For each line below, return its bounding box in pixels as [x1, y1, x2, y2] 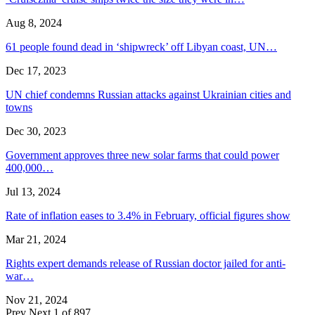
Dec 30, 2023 [6, 125, 66, 138]
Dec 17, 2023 [6, 65, 66, 77]
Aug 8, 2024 [6, 17, 62, 30]
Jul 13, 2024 [6, 186, 60, 198]
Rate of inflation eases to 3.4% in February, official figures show [6, 210, 290, 222]
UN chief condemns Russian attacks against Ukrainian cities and [6, 89, 291, 101]
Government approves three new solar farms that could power [6, 149, 279, 162]
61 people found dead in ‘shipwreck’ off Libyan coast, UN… [6, 41, 277, 53]
